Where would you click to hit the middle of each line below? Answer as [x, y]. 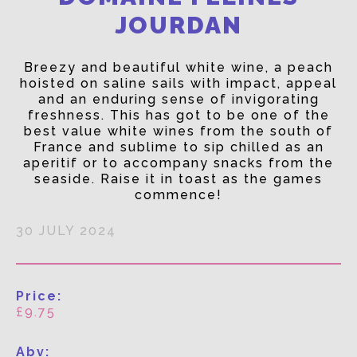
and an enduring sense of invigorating [178, 100]
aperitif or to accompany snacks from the [178, 163]
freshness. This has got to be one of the [178, 116]
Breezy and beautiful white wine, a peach [178, 68]
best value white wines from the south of [178, 131]
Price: [39, 296]
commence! [178, 195]
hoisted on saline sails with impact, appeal [178, 84]
